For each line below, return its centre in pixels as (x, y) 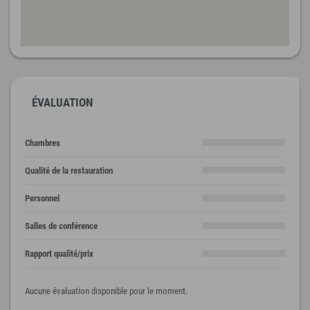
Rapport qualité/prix (59, 253)
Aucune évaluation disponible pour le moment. (106, 291)
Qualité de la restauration (69, 170)
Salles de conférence (61, 226)
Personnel (42, 198)
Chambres (43, 143)
